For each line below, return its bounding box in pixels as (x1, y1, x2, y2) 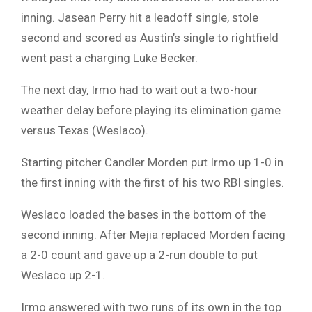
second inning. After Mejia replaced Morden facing (21, 228, 286, 242)
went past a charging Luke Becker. (21, 51, 198, 65)
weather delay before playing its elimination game (21, 103, 281, 118)
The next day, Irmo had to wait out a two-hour (21, 83, 258, 97)
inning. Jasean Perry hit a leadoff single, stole (21, 10, 258, 25)
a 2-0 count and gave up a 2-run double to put (21, 248, 258, 263)
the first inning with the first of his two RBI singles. (21, 175, 284, 190)
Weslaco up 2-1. (21, 268, 105, 283)
